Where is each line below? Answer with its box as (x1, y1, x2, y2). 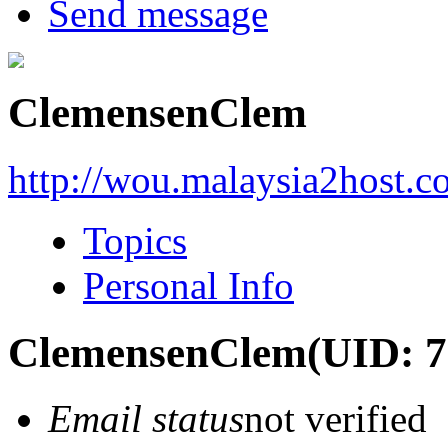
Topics (83, 218, 187, 262)
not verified (244, 397, 427, 441)
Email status (48, 397, 244, 441)
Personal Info (83, 263, 294, 307)
